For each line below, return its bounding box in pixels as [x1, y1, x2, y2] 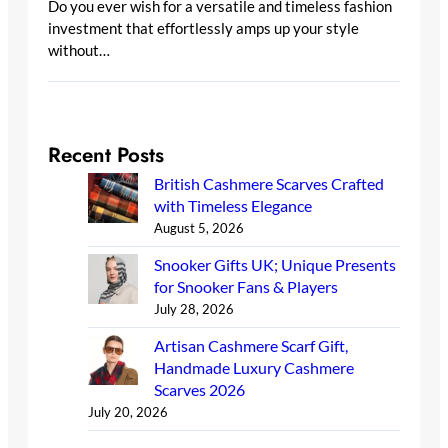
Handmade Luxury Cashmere [154, 358, 354, 378]
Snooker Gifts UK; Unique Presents [154, 255, 396, 275]
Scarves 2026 [154, 380, 245, 400]
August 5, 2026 [154, 220, 244, 237]
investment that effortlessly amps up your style [48, 19, 359, 38]
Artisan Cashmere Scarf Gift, [154, 336, 348, 356]
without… [48, 41, 110, 60]
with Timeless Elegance [154, 196, 312, 216]
